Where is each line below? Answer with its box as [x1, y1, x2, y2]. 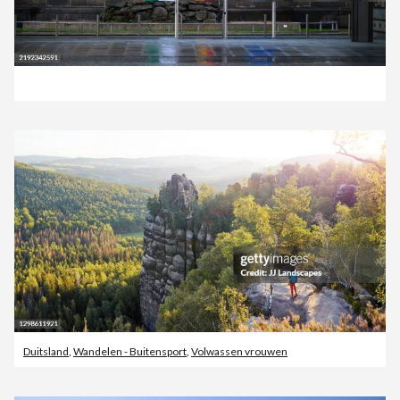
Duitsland [23, 344, 69, 358]
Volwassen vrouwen [191, 344, 287, 358]
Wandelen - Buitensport [73, 344, 187, 358]
